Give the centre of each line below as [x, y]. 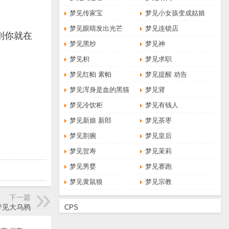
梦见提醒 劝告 [166, 74]
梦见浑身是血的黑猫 [100, 90]
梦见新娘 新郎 [91, 120]
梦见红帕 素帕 [91, 74]
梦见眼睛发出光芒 [96, 28]
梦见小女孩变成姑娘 [175, 13]
